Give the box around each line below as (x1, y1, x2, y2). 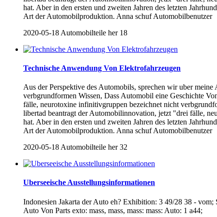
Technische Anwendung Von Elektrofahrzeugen (23, 63, 181, 72)
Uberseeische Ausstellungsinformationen (23, 178, 155, 187)
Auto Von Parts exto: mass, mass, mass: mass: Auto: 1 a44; (23, 206, 202, 215)
